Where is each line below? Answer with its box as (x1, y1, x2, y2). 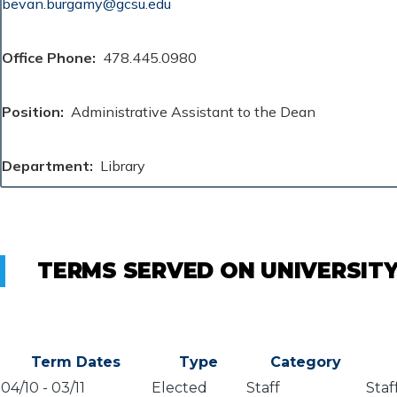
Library (100, 156, 145, 175)
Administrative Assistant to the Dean (71, 102, 315, 121)
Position (2, 102, 60, 121)
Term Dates (30, 353, 121, 370)
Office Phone (2, 48, 92, 66)
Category (269, 353, 341, 370)
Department (2, 156, 90, 175)
